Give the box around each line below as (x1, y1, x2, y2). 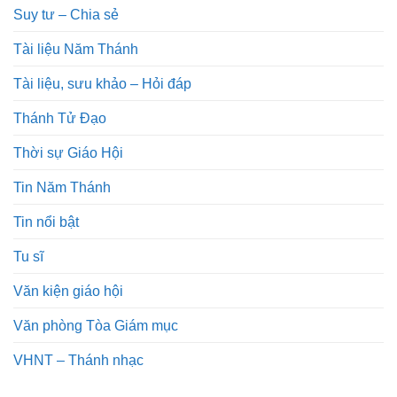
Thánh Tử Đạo (13, 110, 106, 127)
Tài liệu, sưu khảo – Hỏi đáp (13, 75, 191, 92)
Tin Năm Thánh (13, 179, 111, 196)
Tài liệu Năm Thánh (13, 41, 138, 58)
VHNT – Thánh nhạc (13, 352, 144, 369)
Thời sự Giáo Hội (13, 144, 123, 161)
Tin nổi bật (13, 214, 79, 230)
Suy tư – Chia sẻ (13, 6, 119, 23)
